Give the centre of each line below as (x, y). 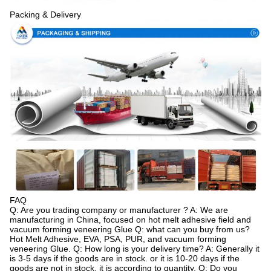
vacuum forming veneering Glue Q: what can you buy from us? (130, 229)
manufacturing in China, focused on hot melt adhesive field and (130, 219)
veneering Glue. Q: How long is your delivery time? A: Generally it (135, 248)
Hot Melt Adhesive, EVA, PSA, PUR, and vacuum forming (118, 239)
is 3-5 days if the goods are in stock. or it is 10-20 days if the (125, 258)
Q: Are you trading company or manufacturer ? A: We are (119, 210)
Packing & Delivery (45, 15)
